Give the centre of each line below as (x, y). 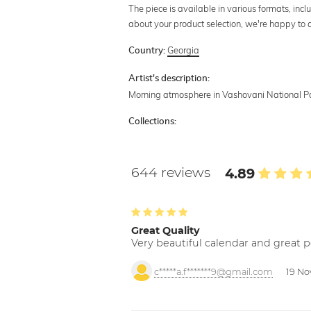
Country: (147, 51)
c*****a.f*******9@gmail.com (214, 271)
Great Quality (166, 230)
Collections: (153, 121)
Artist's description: (169, 78)
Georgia (184, 50)
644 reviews (173, 172)
